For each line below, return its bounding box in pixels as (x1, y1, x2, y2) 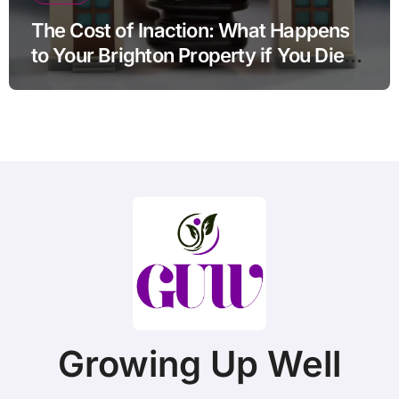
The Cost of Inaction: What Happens (30, 19, 350, 43)
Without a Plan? (30, 69, 168, 93)
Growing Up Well (58, 342, 341, 387)
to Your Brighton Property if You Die (30, 44, 345, 68)
